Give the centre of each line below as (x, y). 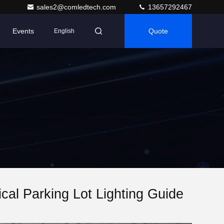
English (64, 31)
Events (23, 31)
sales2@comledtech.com (77, 7)
